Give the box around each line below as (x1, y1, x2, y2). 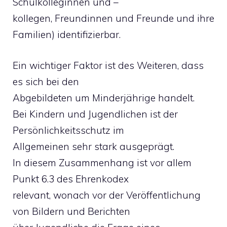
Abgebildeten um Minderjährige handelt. (13, 91, 195, 104)
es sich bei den (13, 75, 79, 88)
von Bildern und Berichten (13, 205, 130, 217)
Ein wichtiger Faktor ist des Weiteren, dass (13, 59, 204, 71)
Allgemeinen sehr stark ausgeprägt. (13, 140, 174, 153)
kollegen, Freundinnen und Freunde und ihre (13, 12, 214, 24)
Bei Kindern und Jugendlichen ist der (13, 107, 178, 120)
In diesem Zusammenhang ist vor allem (13, 156, 192, 169)
